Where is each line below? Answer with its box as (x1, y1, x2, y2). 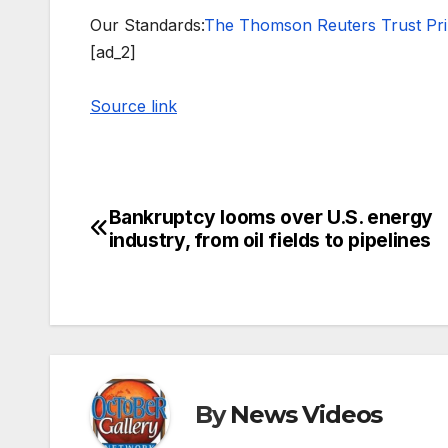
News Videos (230, 400, 383, 430)
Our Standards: (90, 14, 204, 35)
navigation (89, 246, 251, 286)
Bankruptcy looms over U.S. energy (108, 204, 433, 229)
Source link (90, 95, 177, 116)
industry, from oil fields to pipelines (108, 227, 432, 252)
